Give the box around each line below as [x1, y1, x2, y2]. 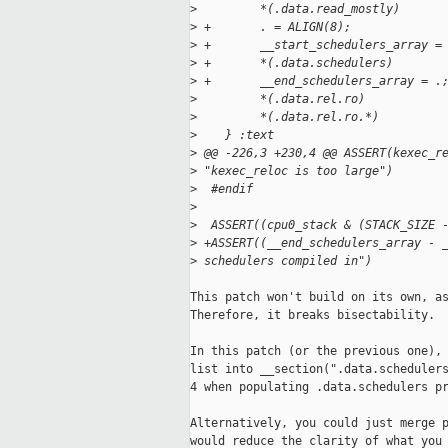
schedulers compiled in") [197, 254, 372, 269]
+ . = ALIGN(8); [197, 20, 351, 35]
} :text [197, 128, 274, 143]
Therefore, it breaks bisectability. [190, 308, 435, 323]
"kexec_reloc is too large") [197, 164, 393, 179]
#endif [197, 182, 253, 197]
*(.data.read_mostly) [197, 2, 400, 17]
